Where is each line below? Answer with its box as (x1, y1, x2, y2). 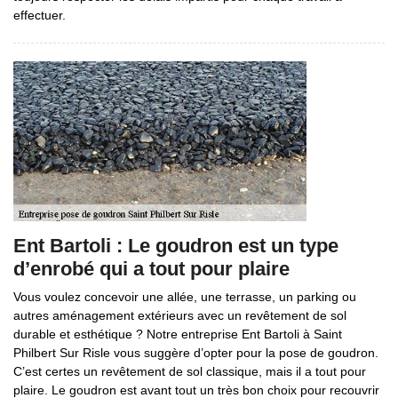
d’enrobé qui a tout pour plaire (13, 258, 290, 280)
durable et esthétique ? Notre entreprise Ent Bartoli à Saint (13, 327, 342, 341)
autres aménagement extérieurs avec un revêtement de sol (13, 308, 346, 322)
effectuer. (13, 8, 66, 22)
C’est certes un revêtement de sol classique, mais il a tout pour (13, 364, 366, 378)
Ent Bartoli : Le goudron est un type (13, 235, 338, 257)
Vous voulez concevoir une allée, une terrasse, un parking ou (13, 290, 356, 304)
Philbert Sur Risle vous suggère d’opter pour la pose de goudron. (13, 346, 378, 360)
